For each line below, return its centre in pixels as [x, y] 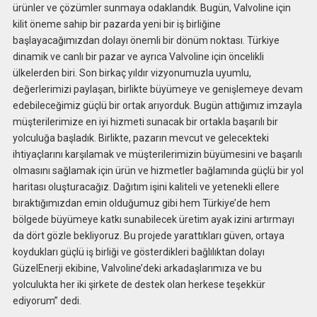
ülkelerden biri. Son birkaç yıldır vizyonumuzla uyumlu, [132, 73]
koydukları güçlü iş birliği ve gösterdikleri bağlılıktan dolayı [138, 252]
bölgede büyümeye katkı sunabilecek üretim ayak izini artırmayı [153, 220]
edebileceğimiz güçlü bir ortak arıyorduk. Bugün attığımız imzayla [157, 106]
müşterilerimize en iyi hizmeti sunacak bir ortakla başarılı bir [145, 122]
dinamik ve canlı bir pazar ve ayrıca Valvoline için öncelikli [138, 57]
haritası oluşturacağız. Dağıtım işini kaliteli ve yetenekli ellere [146, 187]
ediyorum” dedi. [47, 301]
